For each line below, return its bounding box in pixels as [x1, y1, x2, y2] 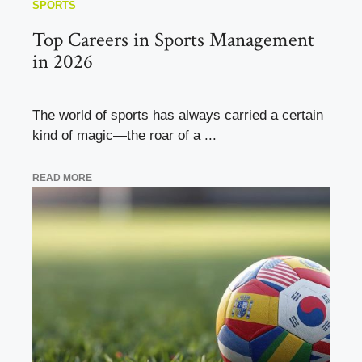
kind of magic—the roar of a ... [32, 128, 217, 144]
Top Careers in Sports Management [32, 27, 314, 54]
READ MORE [32, 171, 92, 183]
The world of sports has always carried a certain [32, 107, 323, 124]
